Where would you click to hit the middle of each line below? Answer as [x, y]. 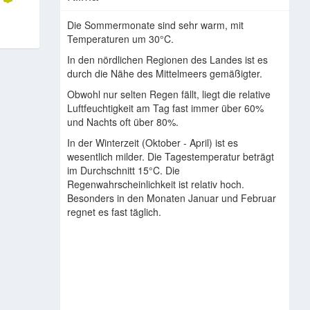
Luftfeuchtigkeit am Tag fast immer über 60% [165, 108]
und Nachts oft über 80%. [122, 122]
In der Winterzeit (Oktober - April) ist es [152, 143]
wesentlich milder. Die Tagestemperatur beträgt [170, 156]
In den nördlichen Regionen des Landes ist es [167, 60]
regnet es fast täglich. [114, 212]
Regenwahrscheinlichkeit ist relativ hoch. [155, 184]
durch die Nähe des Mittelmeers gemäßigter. [164, 73]
